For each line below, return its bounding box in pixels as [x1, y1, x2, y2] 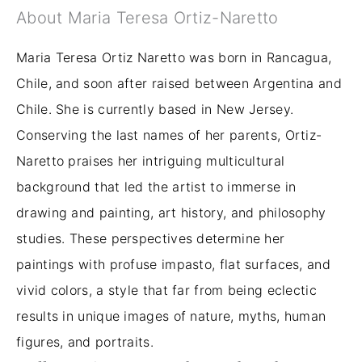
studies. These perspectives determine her [16, 229, 285, 246]
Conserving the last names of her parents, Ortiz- [16, 126, 322, 143]
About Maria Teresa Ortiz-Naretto [16, 7, 279, 27]
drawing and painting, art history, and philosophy [16, 204, 326, 221]
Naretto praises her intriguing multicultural [16, 152, 285, 169]
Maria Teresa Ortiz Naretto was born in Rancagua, [16, 48, 332, 65]
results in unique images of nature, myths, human [16, 307, 326, 324]
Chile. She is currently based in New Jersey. [16, 100, 294, 117]
